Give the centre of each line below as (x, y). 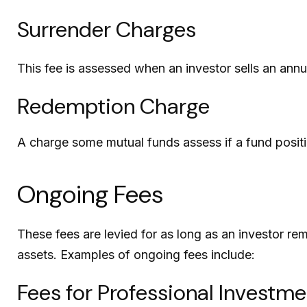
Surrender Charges (107, 30)
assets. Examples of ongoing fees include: (136, 255)
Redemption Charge (113, 107)
